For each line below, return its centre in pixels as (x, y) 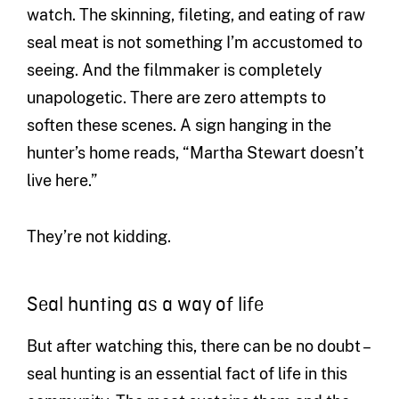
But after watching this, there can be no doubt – (197, 346)
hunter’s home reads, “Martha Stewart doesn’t (195, 153)
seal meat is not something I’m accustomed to (194, 43)
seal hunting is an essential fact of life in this (187, 374)
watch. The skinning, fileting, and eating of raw (195, 15)
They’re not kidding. (98, 237)
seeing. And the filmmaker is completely (174, 70)
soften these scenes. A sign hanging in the (179, 126)
